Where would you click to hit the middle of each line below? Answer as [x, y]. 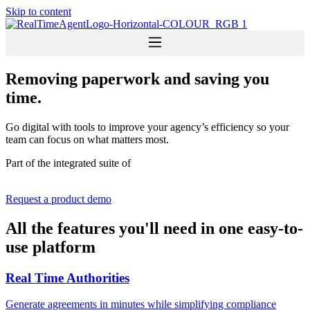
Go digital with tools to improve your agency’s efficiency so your [147, 127]
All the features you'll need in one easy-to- [154, 228]
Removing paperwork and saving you [137, 79]
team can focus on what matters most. [87, 139]
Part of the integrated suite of [68, 163]
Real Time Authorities [67, 277]
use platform [51, 247]
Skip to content [38, 11]
